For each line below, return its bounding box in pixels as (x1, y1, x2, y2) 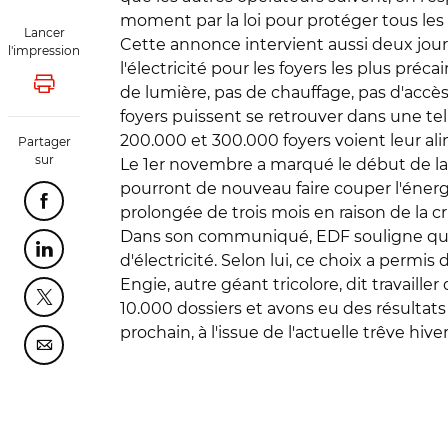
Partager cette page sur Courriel (42, 343, 281, 358)
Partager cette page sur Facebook (42, 199, 295, 214)
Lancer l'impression (42, 82, 185, 97)
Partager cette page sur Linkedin (42, 247, 287, 262)
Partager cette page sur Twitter (42, 295, 275, 310)
